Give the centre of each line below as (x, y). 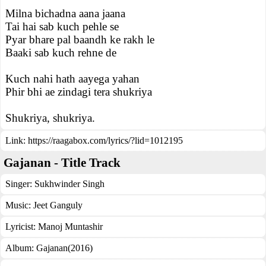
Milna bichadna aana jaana (65, 13)
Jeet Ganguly (58, 205)
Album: (21, 248)
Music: (19, 205)
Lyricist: (22, 227)
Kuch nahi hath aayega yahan (72, 79)
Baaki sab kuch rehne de (61, 53)
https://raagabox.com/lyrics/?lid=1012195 (105, 140)
